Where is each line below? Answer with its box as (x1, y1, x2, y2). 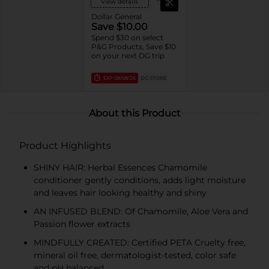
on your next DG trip (91, 50, 165, 60)
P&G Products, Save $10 (91, 41, 176, 51)
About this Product (88, 107, 181, 119)
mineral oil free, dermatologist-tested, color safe (34, 249, 236, 261)
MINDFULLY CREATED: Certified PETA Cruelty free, (34, 237, 246, 248)
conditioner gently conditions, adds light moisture (34, 174, 246, 186)
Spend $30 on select (91, 32, 163, 42)
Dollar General (91, 11, 142, 21)
